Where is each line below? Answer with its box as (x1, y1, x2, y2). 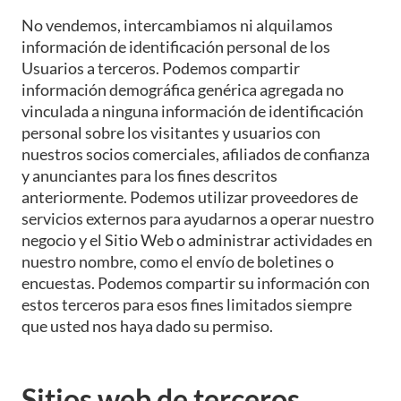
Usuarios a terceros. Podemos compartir (21, 57, 300, 78)
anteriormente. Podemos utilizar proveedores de (21, 186, 358, 207)
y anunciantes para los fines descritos (21, 165, 277, 185)
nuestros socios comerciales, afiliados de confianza (21, 143, 370, 164)
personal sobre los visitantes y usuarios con (21, 122, 320, 142)
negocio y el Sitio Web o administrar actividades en (21, 229, 372, 250)
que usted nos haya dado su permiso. (21, 315, 273, 336)
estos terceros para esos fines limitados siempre (21, 294, 352, 314)
